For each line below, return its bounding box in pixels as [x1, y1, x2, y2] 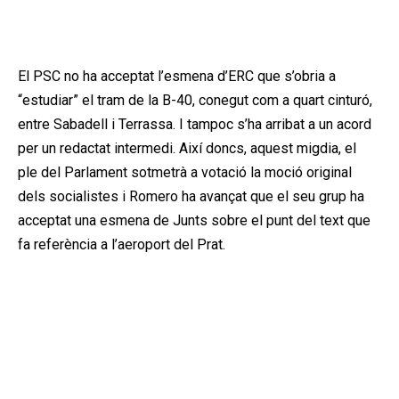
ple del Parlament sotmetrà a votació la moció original [18, 163, 352, 181]
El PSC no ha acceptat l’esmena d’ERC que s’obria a [18, 67, 336, 85]
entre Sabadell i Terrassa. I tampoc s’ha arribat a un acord [18, 115, 371, 133]
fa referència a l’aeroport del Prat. [18, 235, 225, 253]
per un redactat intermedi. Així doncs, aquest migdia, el [18, 139, 356, 157]
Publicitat [175, 25, 215, 37]
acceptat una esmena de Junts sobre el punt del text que [18, 211, 370, 229]
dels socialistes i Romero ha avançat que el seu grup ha [18, 187, 364, 205]
